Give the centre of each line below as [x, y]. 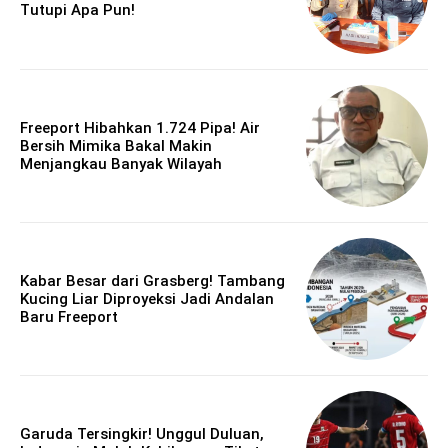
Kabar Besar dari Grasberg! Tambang [152, 281]
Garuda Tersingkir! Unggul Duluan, [142, 434]
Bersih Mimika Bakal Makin [116, 145]
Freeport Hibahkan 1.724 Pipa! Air [140, 127]
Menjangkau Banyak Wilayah [121, 163]
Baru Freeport [69, 317]
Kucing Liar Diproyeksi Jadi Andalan [147, 299]
